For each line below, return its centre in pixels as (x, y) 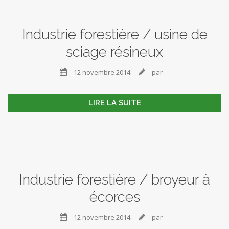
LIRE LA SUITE (114, 103)
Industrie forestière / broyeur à (114, 180)
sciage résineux (114, 52)
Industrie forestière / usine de (114, 35)
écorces (114, 197)
